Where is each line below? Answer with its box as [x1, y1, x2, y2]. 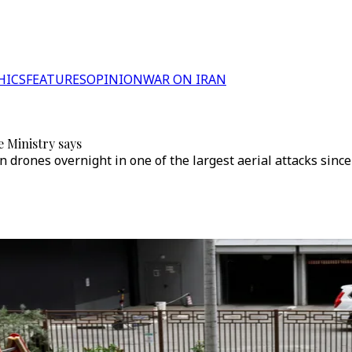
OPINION [86, 71, 143, 88]
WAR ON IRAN [143, 71, 226, 88]
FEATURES [26, 71, 86, 88]
